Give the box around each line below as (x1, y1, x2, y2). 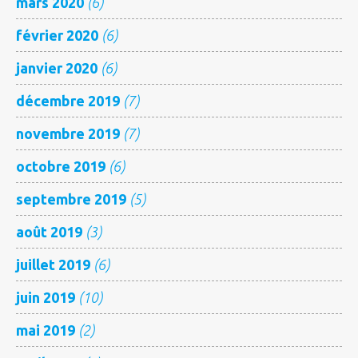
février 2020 (16, 26, 98, 43)
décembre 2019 (16, 92, 120, 109)
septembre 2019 (16, 190, 126, 207)
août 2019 (16, 223, 82, 240)
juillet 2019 (16, 256, 90, 272)
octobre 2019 (16, 157, 105, 174)
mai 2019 (16, 321, 75, 338)
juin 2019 (16, 288, 75, 305)
